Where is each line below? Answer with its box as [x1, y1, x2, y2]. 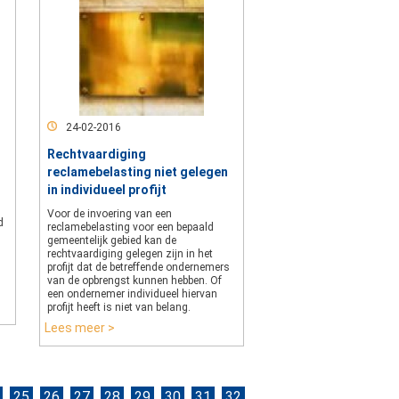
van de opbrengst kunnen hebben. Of [47, 274, 222, 287]
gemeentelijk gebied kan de [47, 234, 176, 247]
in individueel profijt [47, 183, 167, 197]
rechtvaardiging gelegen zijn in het [47, 248, 213, 260]
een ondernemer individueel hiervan [47, 288, 217, 300]
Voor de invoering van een [47, 208, 172, 220]
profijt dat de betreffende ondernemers [47, 261, 230, 273]
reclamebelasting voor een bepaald [47, 221, 214, 233]
